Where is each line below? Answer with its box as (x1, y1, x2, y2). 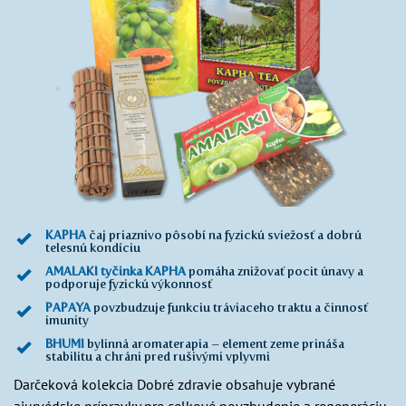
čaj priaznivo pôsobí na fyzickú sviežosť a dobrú (86, 227, 362, 242)
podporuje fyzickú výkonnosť (45, 276, 212, 291)
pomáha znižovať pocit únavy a (186, 264, 363, 278)
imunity (45, 313, 89, 327)
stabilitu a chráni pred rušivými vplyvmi (45, 349, 270, 363)
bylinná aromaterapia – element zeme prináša (87, 336, 344, 351)
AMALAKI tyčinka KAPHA (45, 264, 186, 278)
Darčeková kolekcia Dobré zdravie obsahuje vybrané (14, 375, 335, 393)
